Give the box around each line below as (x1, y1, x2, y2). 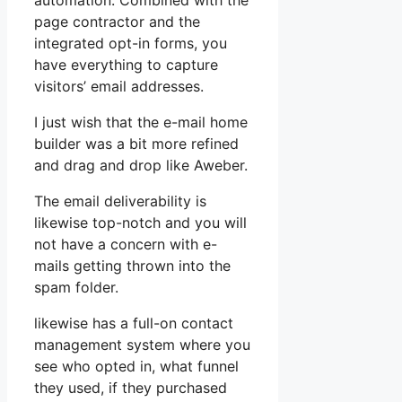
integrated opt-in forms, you (34, 34, 227, 53)
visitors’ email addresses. (34, 77, 204, 96)
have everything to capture (34, 56, 218, 74)
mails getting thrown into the (34, 257, 231, 275)
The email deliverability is (34, 192, 206, 211)
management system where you (34, 336, 250, 354)
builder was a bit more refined (34, 135, 239, 153)
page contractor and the (34, 13, 200, 31)
